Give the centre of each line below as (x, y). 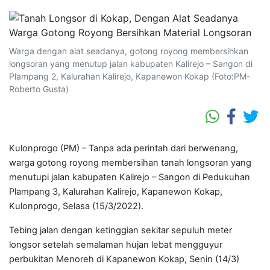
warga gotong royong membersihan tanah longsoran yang (130, 163)
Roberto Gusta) (39, 89)
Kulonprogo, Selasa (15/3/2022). (76, 206)
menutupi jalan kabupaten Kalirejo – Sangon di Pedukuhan (130, 177)
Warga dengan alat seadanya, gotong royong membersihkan (129, 51)
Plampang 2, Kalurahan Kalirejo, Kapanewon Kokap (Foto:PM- (130, 77)
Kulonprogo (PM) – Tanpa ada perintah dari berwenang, (124, 149)
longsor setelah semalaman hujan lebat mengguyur (116, 245)
